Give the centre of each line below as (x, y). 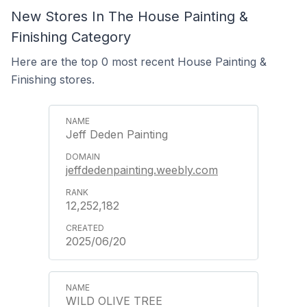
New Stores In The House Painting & (130, 16)
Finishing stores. (53, 79)
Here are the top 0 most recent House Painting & (139, 62)
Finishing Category (71, 37)
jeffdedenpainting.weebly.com (142, 170)
